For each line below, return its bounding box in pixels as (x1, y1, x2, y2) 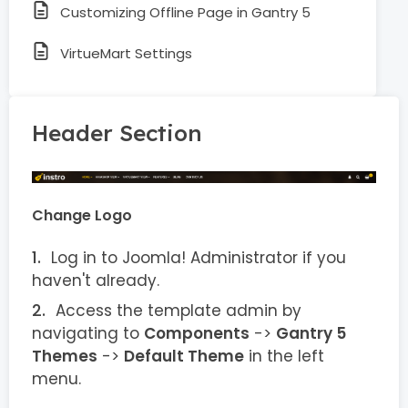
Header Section (32, 118, 202, 147)
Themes (32, 345, 97, 367)
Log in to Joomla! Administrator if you (51, 247, 346, 269)
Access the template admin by (56, 300, 301, 321)
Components (144, 322, 250, 344)
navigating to (32, 322, 144, 344)
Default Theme (124, 345, 244, 367)
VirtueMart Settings (60, 44, 192, 63)
